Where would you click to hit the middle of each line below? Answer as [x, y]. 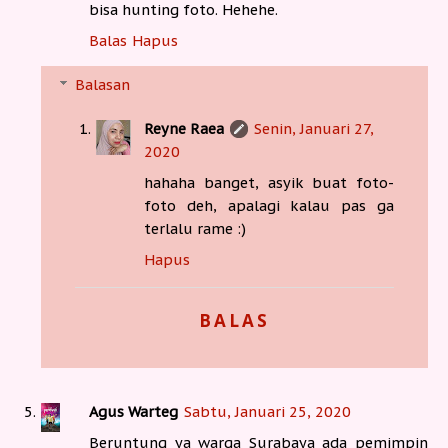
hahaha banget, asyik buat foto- [269, 183]
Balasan [103, 85]
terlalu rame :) [195, 229]
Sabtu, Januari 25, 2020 [267, 412]
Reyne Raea [184, 129]
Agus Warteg [133, 412]
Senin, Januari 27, [314, 129]
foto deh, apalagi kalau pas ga [269, 206]
